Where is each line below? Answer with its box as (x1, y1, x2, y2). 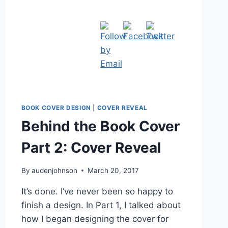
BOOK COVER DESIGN (21, 104, 91, 112)
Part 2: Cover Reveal (21, 139, 161, 157)
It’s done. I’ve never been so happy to (21, 186, 173, 196)
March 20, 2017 (87, 166, 139, 175)
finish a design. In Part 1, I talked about (21, 199, 181, 210)
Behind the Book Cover (21, 118, 180, 135)
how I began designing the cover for (21, 213, 168, 224)
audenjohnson (31, 166, 77, 175)
